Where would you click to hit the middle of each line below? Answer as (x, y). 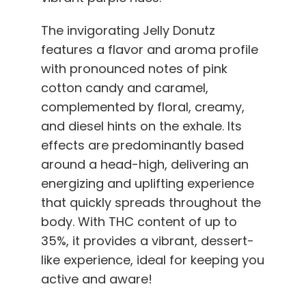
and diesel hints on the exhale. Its (141, 126)
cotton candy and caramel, (125, 88)
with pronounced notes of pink (134, 69)
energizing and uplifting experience (148, 184)
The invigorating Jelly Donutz (128, 31)
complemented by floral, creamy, (143, 107)
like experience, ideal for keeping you (153, 260)
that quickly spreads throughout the (151, 203)
